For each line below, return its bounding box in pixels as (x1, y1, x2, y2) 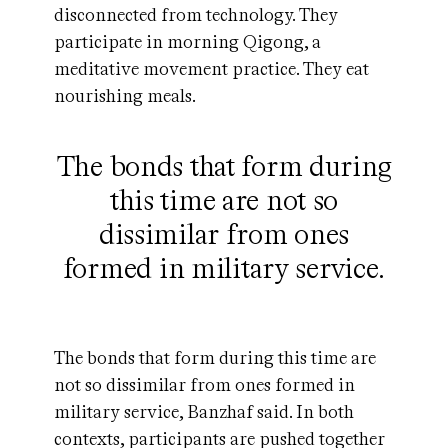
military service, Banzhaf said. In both (54, 401, 354, 423)
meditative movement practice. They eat (54, 58, 369, 80)
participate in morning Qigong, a (54, 31, 321, 53)
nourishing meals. (54, 85, 196, 107)
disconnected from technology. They (54, 4, 338, 26)
